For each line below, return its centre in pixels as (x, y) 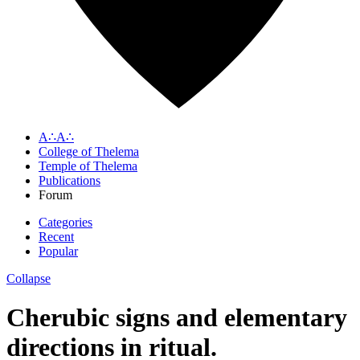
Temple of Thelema (88, 166)
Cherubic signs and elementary (177, 317)
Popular (58, 251)
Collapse (29, 278)
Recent (56, 236)
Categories (65, 222)
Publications (70, 180)
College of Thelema (89, 151)
